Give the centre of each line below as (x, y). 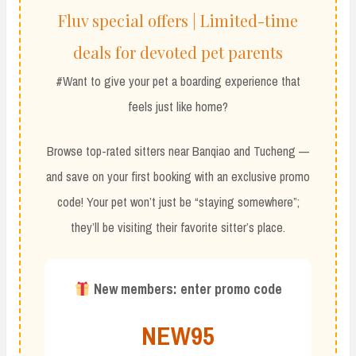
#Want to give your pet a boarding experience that (178, 81)
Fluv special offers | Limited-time (178, 20)
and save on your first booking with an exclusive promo (178, 176)
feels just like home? (178, 106)
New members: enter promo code (188, 288)
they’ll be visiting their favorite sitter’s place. (178, 227)
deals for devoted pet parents (178, 52)
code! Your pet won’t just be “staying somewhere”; (178, 201)
